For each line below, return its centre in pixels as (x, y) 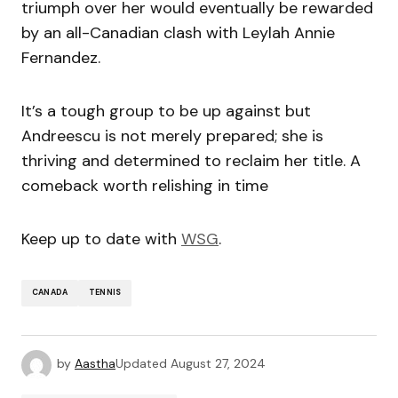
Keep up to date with (101, 239)
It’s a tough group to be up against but (166, 111)
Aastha (95, 363)
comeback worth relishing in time (149, 185)
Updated (141, 363)
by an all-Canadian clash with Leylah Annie (178, 32)
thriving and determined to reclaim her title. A (191, 160)
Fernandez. (61, 57)
